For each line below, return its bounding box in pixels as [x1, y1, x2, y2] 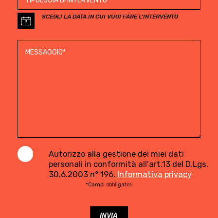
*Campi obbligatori [85, 182, 133, 188]
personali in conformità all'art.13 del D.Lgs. [48, 159, 208, 169]
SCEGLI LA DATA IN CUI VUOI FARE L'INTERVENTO [41, 13, 178, 20]
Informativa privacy [117, 169, 192, 179]
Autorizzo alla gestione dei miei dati [48, 149, 184, 159]
